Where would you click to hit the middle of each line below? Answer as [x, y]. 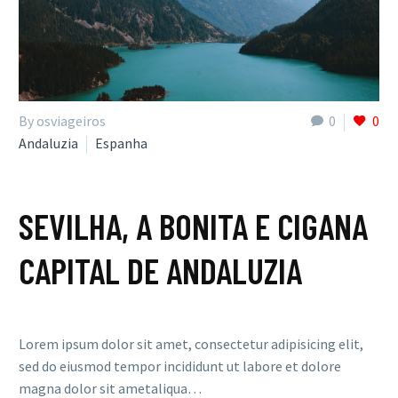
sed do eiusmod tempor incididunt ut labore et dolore [180, 366]
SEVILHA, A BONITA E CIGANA [193, 226]
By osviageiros [62, 121]
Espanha [121, 143]
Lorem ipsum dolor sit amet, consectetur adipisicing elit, [191, 343]
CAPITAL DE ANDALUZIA [160, 271]
